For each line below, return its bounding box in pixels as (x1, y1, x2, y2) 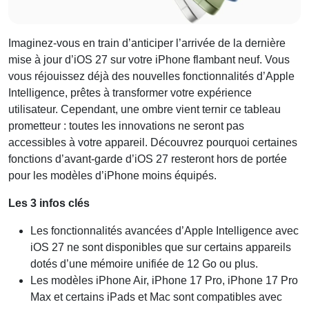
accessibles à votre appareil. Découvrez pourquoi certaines (8, 136, 297, 148)
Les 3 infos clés (8, 197, 90, 209)
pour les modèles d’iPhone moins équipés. (8, 169, 217, 181)
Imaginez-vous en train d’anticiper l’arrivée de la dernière (8, 37, 286, 49)
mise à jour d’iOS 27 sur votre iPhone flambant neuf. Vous (8, 53, 290, 66)
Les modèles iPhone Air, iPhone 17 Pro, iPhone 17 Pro (30, 274, 298, 286)
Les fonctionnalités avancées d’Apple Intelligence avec (30, 224, 299, 237)
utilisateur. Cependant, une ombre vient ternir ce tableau (8, 103, 281, 115)
